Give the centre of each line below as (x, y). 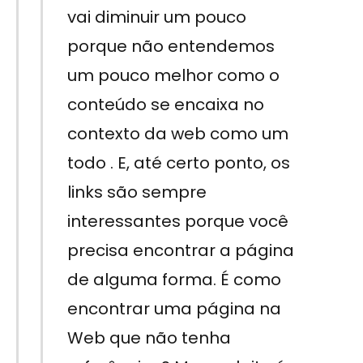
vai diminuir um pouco (156, 17)
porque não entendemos (171, 46)
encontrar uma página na (174, 308)
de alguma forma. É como (174, 279)
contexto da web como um (177, 133)
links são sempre (137, 192)
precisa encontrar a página (180, 250)
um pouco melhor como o (173, 75)
